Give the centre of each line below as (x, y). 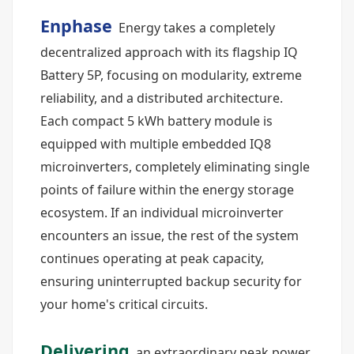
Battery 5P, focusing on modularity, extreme (171, 75)
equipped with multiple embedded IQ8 (156, 144)
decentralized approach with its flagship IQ (169, 52)
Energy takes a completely (195, 28)
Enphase (76, 26)
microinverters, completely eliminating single (175, 167)
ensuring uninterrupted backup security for (171, 281)
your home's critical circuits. (124, 304)
